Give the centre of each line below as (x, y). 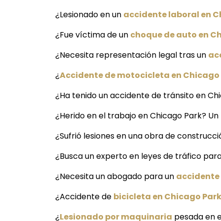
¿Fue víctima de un (93, 35)
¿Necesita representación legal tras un (132, 55)
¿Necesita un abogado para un (116, 177)
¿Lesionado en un (89, 15)
